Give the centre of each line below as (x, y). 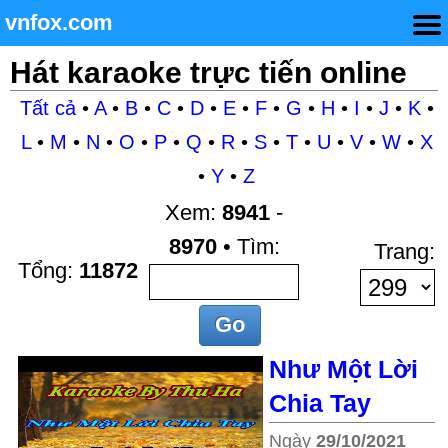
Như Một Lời (343, 369)
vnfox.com (59, 22)
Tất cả (47, 108)
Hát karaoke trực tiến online (208, 72)
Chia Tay (320, 403)
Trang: (404, 251)
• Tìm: (248, 246)
